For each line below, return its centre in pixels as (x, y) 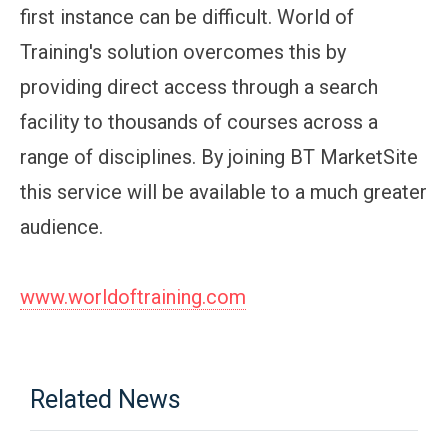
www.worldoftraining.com (133, 296)
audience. (61, 226)
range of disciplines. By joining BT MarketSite (219, 156)
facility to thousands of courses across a (199, 121)
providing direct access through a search (199, 86)
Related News (106, 399)
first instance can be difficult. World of (187, 16)
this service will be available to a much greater (223, 191)
